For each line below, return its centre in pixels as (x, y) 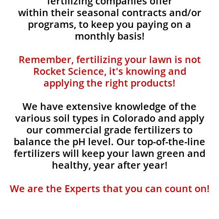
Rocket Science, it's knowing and (109, 71)
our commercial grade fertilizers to (109, 130)
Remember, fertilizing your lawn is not (109, 59)
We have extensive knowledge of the (109, 106)
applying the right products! (109, 83)
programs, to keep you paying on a (109, 24)
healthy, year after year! (109, 165)
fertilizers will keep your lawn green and (109, 153)
